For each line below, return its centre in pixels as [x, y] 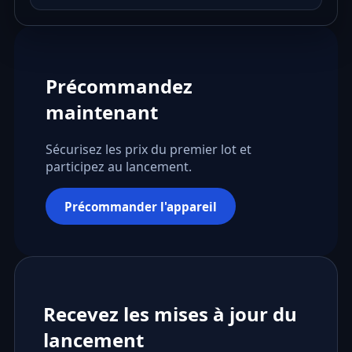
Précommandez [119, 86]
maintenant [101, 112]
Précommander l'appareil [140, 206]
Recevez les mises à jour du [170, 314]
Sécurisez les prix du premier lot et [148, 150]
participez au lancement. [118, 167]
